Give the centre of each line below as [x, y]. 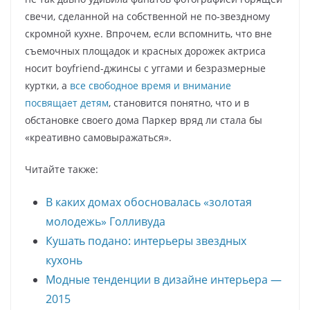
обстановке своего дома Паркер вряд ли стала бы [144, 120]
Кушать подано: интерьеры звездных [146, 241]
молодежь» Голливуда [106, 221]
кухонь [64, 260]
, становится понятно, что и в [179, 103]
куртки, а [47, 85]
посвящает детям [67, 103]
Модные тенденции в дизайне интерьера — [164, 280]
